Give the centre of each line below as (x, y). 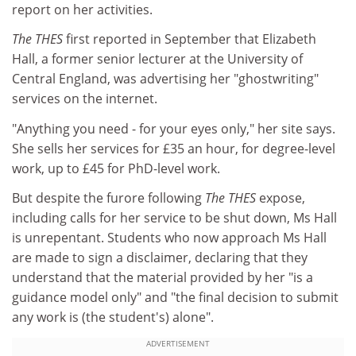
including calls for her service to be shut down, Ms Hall (174, 218)
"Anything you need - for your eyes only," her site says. (174, 128)
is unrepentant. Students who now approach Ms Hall (169, 238)
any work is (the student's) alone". (113, 317)
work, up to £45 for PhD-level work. (116, 168)
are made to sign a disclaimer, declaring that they (160, 257)
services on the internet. (85, 99)
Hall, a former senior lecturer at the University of (157, 59)
